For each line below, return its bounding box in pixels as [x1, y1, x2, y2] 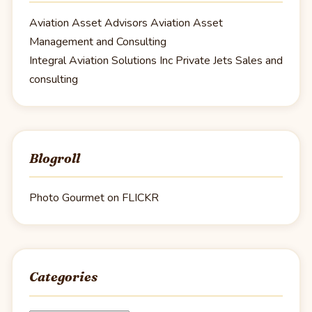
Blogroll [29, 150, 80, 166]
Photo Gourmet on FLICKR [29, 190, 159, 206]
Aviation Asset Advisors [29, 15, 148, 31]
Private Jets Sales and [173, 52, 283, 68]
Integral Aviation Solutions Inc [29, 52, 173, 68]
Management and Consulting [29, 33, 166, 49]
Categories [29, 269, 97, 286]
